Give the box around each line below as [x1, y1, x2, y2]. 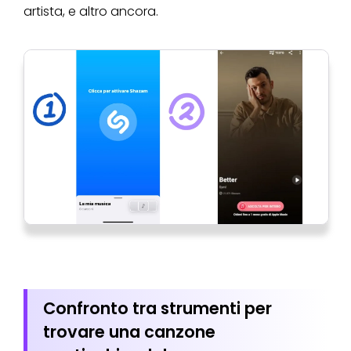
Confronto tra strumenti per [43, 296, 272, 320]
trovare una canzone [43, 320, 215, 343]
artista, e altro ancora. [24, 2, 158, 21]
